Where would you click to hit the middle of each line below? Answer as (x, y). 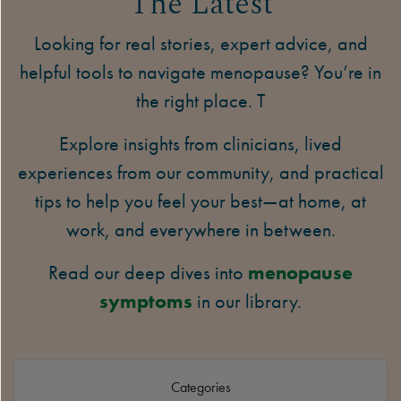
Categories (200, 387)
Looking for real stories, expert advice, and (200, 43)
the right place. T (200, 101)
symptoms (146, 301)
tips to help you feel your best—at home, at (200, 201)
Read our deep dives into (148, 273)
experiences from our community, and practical (200, 172)
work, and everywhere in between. (200, 230)
